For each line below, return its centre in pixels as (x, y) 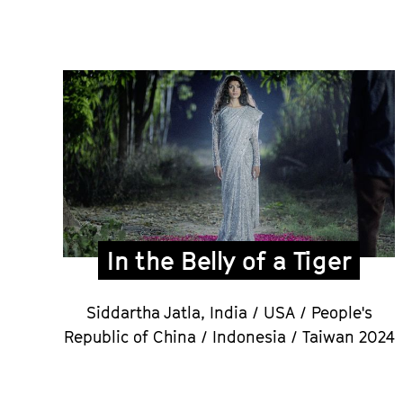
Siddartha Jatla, (148, 313)
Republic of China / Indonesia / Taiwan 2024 (229, 337)
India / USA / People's (291, 313)
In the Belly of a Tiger (229, 261)
